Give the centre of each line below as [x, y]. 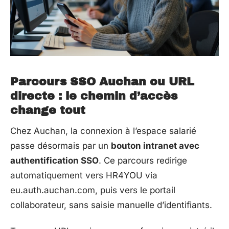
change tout [48, 110]
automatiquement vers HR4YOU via [84, 175]
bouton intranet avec [155, 145]
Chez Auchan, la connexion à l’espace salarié [103, 131]
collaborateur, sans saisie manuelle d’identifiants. [111, 205]
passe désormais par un [61, 145]
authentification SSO [54, 160]
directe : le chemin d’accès [94, 96]
